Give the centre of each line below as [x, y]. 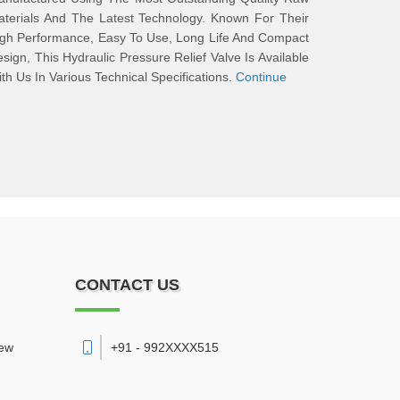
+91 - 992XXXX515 [164, 347]
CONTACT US [127, 285]
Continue [261, 77]
